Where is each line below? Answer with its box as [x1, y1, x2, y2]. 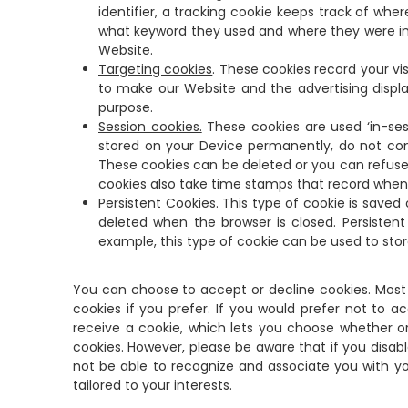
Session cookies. [98, 117, 202, 136]
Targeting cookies [98, 60, 213, 78]
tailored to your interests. [73, 376, 232, 394]
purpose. [98, 98, 153, 117]
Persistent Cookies [98, 194, 216, 212]
